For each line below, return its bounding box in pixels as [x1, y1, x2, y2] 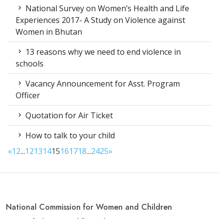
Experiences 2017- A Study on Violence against [16, 15, 185, 26]
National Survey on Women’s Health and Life [23, 3, 189, 14]
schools [16, 58, 44, 69]
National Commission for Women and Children [6, 201, 172, 213]
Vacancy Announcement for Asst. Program [23, 78, 180, 89]
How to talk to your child [23, 130, 115, 141]
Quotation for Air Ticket [23, 110, 113, 121]
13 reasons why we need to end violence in [23, 46, 181, 58]
